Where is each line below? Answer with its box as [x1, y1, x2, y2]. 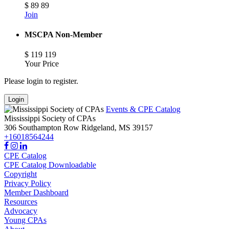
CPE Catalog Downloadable [4, 161, 96, 170]
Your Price [25, 59, 59, 68]
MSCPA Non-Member [25, 30, 102, 39]
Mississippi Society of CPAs [4, 114, 96, 123]
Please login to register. [4, 77, 78, 86]
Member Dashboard [4, 188, 68, 197]
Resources [4, 197, 37, 207]
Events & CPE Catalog [106, 105, 180, 114]
